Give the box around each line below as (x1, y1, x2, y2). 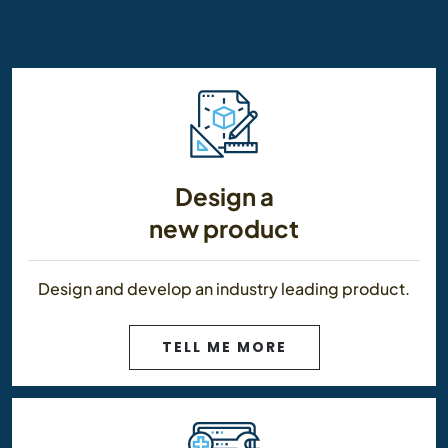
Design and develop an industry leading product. (38, 277, 410, 299)
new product (149, 212, 299, 243)
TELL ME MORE (161, 336, 287, 357)
